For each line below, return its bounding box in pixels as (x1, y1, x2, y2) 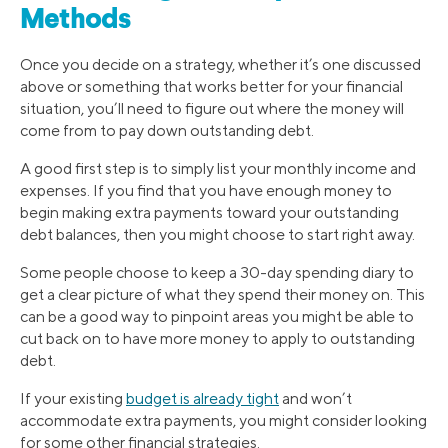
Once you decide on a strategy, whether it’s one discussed (20, 55, 421, 75)
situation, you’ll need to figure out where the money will (20, 99, 404, 119)
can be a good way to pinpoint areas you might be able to (20, 307, 414, 327)
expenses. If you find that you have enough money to (20, 181, 392, 201)
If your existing (20, 389, 126, 409)
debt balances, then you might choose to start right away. (20, 225, 415, 245)
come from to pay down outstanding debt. (20, 121, 314, 141)
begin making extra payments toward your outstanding (20, 203, 399, 223)
